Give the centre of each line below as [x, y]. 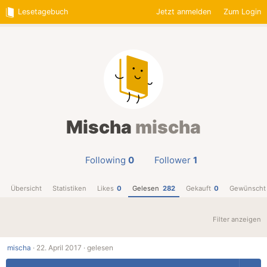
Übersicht [26, 188]
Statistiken [69, 188]
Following [106, 160]
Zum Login [242, 11]
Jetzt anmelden [184, 11]
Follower [173, 160]
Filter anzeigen [237, 220]
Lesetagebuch [44, 11]
